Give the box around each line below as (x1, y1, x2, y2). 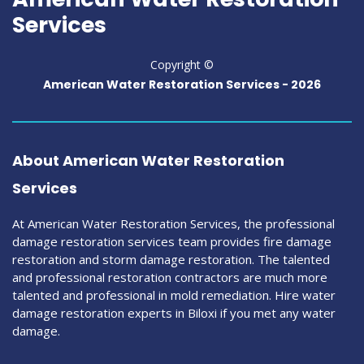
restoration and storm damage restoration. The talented (12, 250, 330, 267)
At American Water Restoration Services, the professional (12, 214, 335, 232)
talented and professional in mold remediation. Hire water (12, 286, 336, 303)
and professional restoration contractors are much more (12, 268, 327, 285)
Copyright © (150, 56, 214, 72)
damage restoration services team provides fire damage (12, 232, 331, 249)
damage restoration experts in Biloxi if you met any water (12, 304, 336, 321)
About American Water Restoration (12, 149, 284, 171)
